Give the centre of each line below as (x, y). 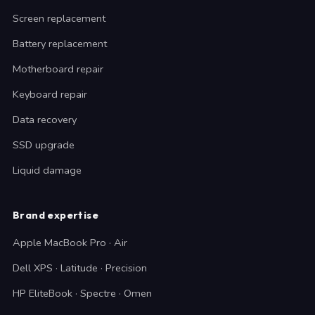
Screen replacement (59, 18)
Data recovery (45, 120)
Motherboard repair (58, 69)
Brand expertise (56, 215)
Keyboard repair (50, 94)
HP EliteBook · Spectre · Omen (82, 293)
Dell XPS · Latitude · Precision (80, 268)
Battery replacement (60, 44)
